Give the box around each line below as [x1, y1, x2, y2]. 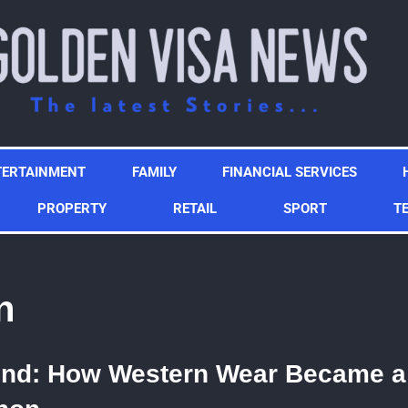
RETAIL [173, 199, 218, 217]
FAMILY [131, 163, 177, 180]
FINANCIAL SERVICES [221, 163, 357, 180]
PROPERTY [36, 199, 107, 217]
